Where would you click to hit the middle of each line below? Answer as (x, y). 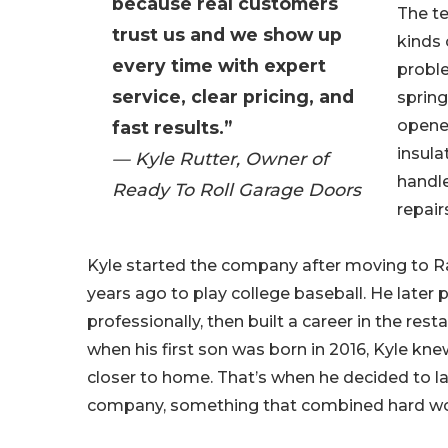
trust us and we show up (227, 35)
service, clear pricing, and (233, 97)
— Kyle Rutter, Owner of (220, 159)
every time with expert (219, 66)
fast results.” (172, 128)
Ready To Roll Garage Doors (236, 190)
